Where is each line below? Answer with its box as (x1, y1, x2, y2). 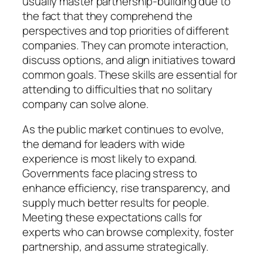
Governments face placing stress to (22, 166, 197, 181)
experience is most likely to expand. (22, 151, 197, 167)
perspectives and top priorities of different (22, 22, 229, 38)
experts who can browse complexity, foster (22, 224, 234, 240)
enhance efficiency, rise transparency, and (22, 180, 230, 196)
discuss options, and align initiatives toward (22, 52, 235, 68)
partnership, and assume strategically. (22, 239, 209, 255)
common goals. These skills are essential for (22, 66, 237, 82)
